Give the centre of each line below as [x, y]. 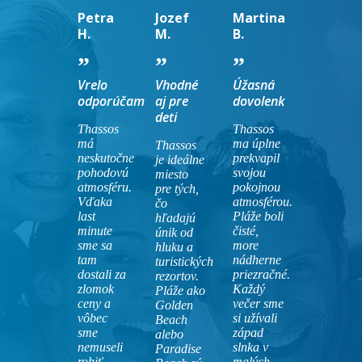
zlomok [96, 289]
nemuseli [100, 347]
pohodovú [103, 173]
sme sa [95, 245]
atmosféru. [105, 187]
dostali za [102, 274]
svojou [249, 173]
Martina [259, 18]
